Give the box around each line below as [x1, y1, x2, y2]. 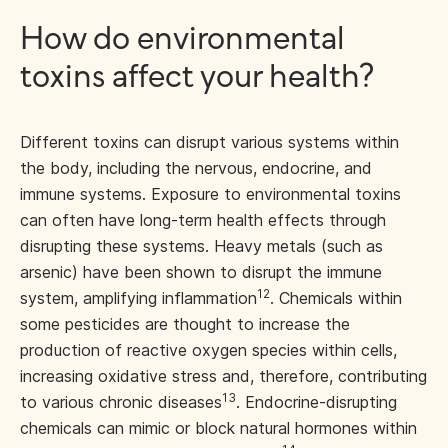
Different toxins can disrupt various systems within [20, 132, 399, 152]
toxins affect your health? [20, 61, 374, 95]
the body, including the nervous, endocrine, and [20, 158, 372, 178]
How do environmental [20, 23, 345, 57]
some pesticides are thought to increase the [20, 314, 350, 334]
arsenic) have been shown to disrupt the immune [20, 262, 382, 282]
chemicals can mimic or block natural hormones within [20, 418, 417, 438]
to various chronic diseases [20, 392, 222, 412]
